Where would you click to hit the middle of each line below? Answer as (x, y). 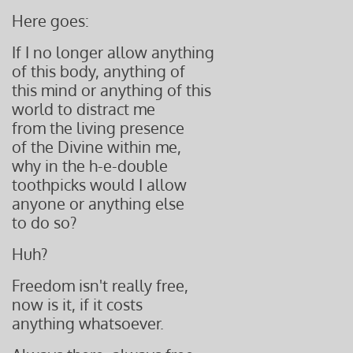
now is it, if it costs (77, 304)
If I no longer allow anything (113, 52)
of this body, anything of (98, 71)
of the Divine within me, (97, 147)
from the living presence (98, 128)
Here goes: (50, 20)
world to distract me (84, 109)
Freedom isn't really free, (100, 285)
